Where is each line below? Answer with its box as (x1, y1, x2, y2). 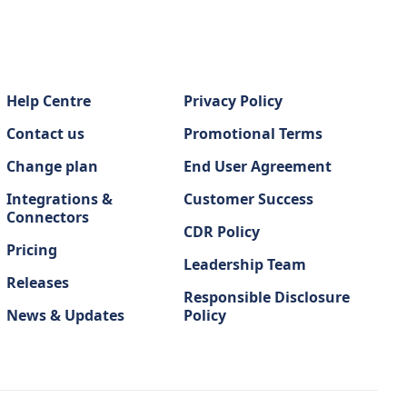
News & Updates (6, 305, 125, 325)
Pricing (6, 240, 58, 260)
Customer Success (183, 189, 313, 209)
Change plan (6, 156, 99, 176)
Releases (6, 273, 70, 293)
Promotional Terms (183, 124, 323, 144)
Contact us (6, 124, 85, 144)
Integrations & (6, 189, 114, 209)
